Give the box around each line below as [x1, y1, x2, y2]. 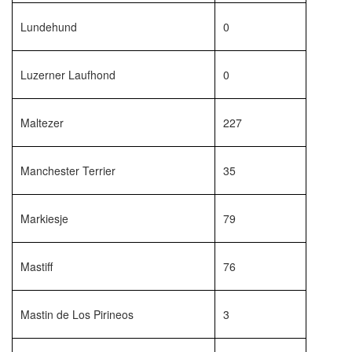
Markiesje [20, 211, 68, 226]
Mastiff [20, 258, 53, 274]
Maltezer [20, 115, 70, 130]
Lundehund [20, 19, 77, 35]
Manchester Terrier [20, 163, 115, 178]
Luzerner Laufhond [20, 67, 115, 82]
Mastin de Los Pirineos [20, 306, 134, 322]
